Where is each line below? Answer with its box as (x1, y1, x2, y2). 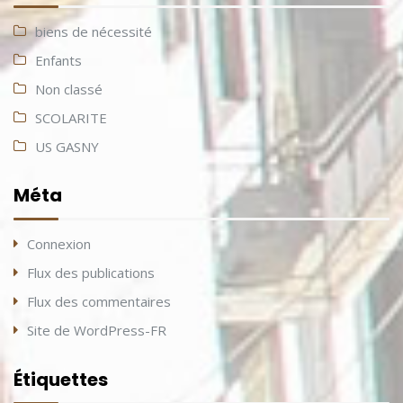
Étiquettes (13, 366, 108, 392)
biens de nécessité (35, 22, 152, 41)
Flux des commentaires (27, 292, 171, 311)
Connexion (27, 235, 91, 254)
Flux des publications (27, 264, 155, 282)
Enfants (35, 51, 82, 70)
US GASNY (35, 138, 99, 157)
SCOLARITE (35, 109, 107, 128)
